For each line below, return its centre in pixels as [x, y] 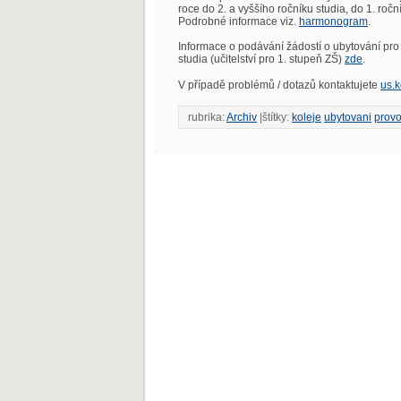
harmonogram [333, 21]
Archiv [242, 118]
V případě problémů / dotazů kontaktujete [279, 85]
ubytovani [348, 118]
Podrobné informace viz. [239, 21]
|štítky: [274, 118]
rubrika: [207, 118]
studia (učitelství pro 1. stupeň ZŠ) [261, 60]
